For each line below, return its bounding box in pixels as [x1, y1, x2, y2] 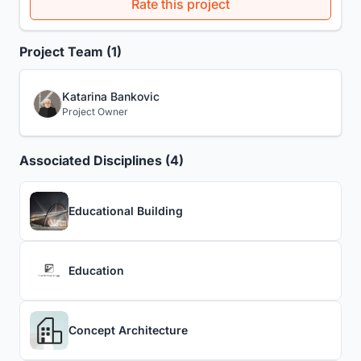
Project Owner [62, 105, 128, 118]
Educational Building [68, 204, 183, 218]
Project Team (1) [19, 43, 122, 60]
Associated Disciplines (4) [19, 151, 184, 168]
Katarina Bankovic [62, 89, 160, 103]
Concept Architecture [68, 323, 188, 338]
